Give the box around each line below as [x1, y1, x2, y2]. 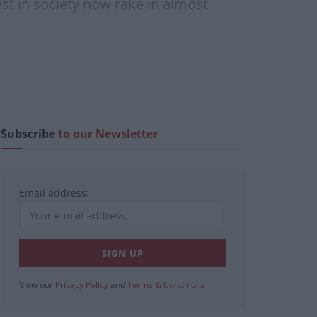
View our [19, 279, 55, 292]
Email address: [19, 186, 89, 200]
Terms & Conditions [127, 279, 205, 292]
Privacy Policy [55, 279, 108, 292]
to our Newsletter [58, 126, 158, 142]
